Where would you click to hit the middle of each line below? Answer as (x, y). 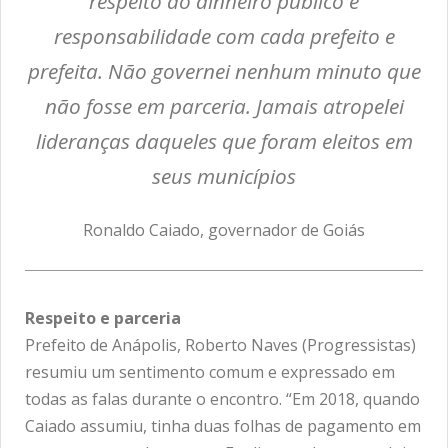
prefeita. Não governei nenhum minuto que (224, 71)
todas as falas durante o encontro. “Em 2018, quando (222, 399)
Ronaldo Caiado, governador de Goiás (224, 230)
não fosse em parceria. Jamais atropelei (224, 106)
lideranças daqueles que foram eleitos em (224, 141)
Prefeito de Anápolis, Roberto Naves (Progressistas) (220, 345)
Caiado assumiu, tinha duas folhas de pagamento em (223, 426)
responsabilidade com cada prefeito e (224, 36)
